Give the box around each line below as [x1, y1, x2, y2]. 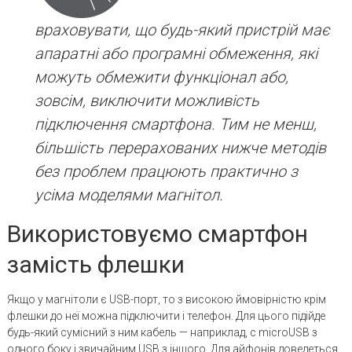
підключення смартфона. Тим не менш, [34, 114, 317, 134]
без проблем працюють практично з [34, 161, 298, 181]
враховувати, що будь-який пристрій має [34, 20, 330, 39]
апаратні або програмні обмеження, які [34, 43, 317, 63]
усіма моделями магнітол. [34, 185, 223, 204]
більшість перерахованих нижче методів [34, 137, 326, 157]
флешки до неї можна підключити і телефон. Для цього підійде [6, 309, 325, 322]
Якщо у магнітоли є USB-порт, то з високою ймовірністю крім [6, 292, 326, 306]
